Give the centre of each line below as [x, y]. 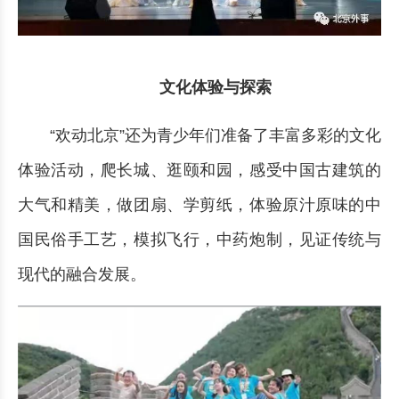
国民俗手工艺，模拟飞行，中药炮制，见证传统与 [199, 240]
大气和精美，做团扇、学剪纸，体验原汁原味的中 [199, 205]
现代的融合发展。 [84, 275]
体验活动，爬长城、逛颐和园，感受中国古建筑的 [199, 171]
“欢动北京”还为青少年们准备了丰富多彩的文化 [216, 136]
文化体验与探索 [216, 88]
